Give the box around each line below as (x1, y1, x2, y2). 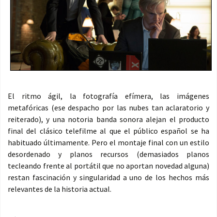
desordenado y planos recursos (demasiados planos (8, 149, 209, 159)
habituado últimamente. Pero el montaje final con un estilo (8, 138, 209, 148)
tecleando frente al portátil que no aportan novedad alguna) (8, 161, 209, 171)
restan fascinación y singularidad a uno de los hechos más (8, 172, 209, 183)
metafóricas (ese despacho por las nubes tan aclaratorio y (8, 103, 209, 113)
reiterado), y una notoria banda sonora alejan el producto (8, 114, 209, 124)
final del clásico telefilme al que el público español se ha (8, 126, 209, 136)
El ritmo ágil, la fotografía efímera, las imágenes (8, 91, 209, 101)
